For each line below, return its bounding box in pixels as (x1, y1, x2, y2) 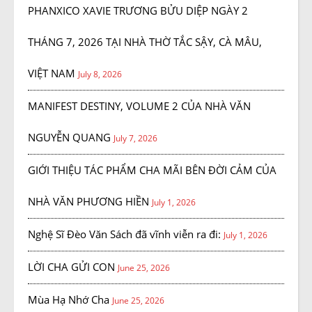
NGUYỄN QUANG (28, 130, 111, 145)
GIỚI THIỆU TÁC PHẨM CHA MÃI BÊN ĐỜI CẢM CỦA (28, 163, 276, 178)
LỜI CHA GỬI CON (28, 260, 115, 274)
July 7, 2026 (114, 132, 157, 145)
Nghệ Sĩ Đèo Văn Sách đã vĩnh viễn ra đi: (28, 227, 221, 242)
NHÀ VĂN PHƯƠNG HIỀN (28, 194, 149, 209)
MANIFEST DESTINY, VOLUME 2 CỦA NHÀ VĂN (28, 99, 251, 114)
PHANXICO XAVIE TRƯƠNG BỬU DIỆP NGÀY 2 (28, 3, 248, 18)
